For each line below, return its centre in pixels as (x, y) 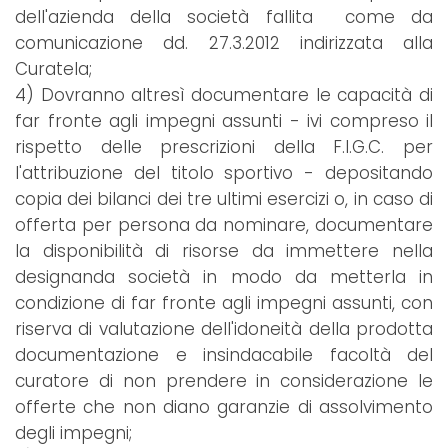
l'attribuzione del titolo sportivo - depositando (224, 173)
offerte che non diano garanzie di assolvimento (224, 407)
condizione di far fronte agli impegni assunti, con (224, 303)
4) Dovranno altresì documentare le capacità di (224, 95)
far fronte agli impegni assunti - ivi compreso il (224, 121)
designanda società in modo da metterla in (224, 277)
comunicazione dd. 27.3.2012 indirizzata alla (224, 43)
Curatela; (53, 69)
